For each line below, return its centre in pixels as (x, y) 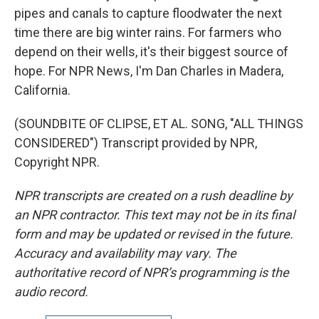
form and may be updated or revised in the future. (154, 234)
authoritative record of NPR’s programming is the (152, 272)
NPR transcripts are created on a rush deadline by (153, 195)
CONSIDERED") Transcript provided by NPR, (136, 143)
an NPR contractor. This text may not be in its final (155, 215)
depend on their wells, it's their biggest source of (151, 52)
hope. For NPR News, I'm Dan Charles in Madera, (149, 71)
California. (42, 90)
